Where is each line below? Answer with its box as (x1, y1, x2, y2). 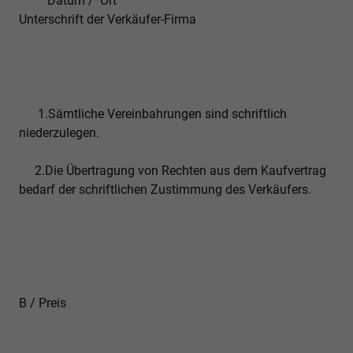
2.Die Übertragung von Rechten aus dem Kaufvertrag (19, 163, 326, 179)
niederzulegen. (19, 125, 99, 141)
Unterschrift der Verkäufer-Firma (19, 12, 332, 28)
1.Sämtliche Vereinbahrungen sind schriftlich (19, 106, 287, 122)
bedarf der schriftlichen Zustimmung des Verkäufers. (19, 182, 311, 198)
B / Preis (19, 295, 66, 311)
